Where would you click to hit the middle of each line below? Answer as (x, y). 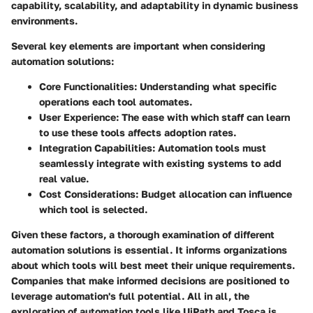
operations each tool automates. (116, 101)
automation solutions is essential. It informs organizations (149, 249)
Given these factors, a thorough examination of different (143, 234)
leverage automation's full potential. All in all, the (130, 296)
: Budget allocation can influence (214, 194)
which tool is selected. (93, 209)
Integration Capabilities (96, 147)
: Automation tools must (209, 147)
